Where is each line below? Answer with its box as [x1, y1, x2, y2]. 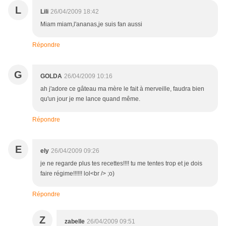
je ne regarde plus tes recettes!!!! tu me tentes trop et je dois [40, 160, 202, 167]
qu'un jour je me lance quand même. [40, 95, 140, 103]
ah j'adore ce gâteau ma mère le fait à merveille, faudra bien [40, 85, 204, 93]
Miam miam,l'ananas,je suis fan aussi [40, 21, 142, 28]
